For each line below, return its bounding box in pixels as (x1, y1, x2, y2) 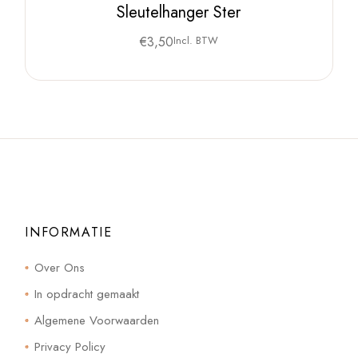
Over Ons (34, 259, 86, 277)
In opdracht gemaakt (34, 285, 140, 304)
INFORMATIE (25, 223, 113, 242)
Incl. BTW (173, 33, 218, 49)
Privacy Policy (34, 338, 106, 356)
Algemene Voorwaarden (34, 312, 160, 330)
